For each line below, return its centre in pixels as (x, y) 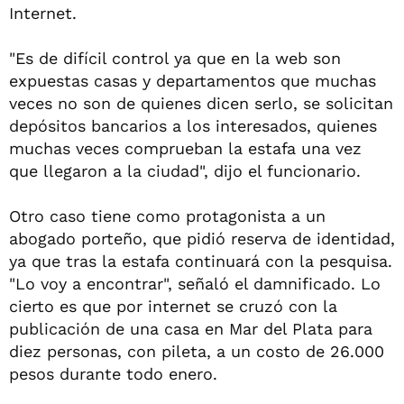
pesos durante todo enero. (113, 374)
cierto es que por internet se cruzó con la (173, 306)
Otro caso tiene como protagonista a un (167, 216)
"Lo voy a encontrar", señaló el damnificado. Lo (195, 284)
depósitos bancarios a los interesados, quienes (193, 126)
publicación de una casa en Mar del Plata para (191, 329)
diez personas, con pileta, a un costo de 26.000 (197, 351)
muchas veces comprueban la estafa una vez (185, 148)
